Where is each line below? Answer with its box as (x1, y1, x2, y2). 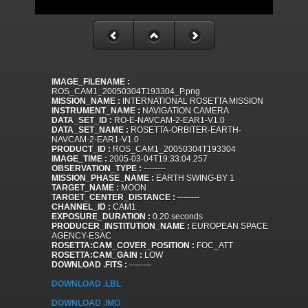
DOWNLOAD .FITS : (52, 260, 127, 270)
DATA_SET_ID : (52, 115, 112, 126)
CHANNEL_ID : (52, 202, 111, 212)
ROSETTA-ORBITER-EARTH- (129, 125, 241, 135)
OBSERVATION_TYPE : (52, 164, 142, 174)
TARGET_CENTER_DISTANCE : (52, 192, 175, 203)
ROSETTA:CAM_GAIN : (52, 250, 142, 261)
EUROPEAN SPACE (190, 221, 268, 232)
